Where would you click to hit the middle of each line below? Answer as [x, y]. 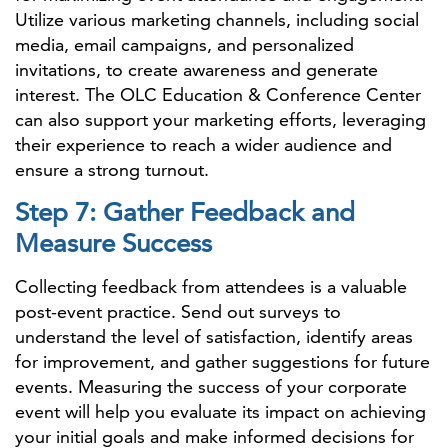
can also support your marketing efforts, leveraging [220, 119]
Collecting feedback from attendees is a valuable [211, 286]
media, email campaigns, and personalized [184, 44]
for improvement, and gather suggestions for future [222, 361]
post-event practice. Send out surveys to [178, 311]
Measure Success [113, 243]
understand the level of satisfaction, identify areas [214, 336]
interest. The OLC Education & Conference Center [218, 94]
